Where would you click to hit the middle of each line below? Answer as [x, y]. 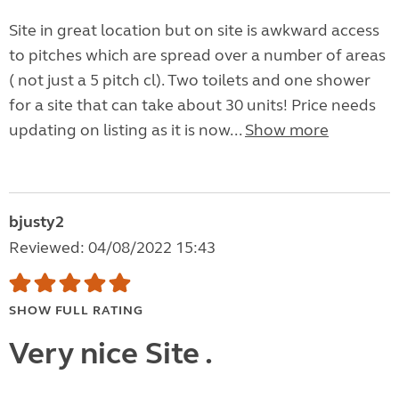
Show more [287, 130]
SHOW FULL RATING [76, 311]
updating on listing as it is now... [127, 130]
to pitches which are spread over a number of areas [197, 56]
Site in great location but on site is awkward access [194, 31]
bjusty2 [37, 222]
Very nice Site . [111, 354]
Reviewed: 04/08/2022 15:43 [112, 248]
